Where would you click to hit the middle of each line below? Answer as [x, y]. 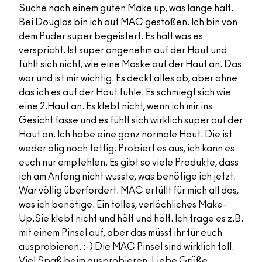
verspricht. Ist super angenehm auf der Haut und [123, 51]
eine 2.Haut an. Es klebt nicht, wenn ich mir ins [116, 107]
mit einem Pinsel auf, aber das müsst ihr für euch [120, 233]
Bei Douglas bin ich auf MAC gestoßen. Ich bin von [128, 23]
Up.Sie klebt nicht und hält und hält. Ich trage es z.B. [131, 219]
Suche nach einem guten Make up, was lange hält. [126, 8]
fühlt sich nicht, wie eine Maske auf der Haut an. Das [130, 65]
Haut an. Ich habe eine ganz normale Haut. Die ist [125, 135]
